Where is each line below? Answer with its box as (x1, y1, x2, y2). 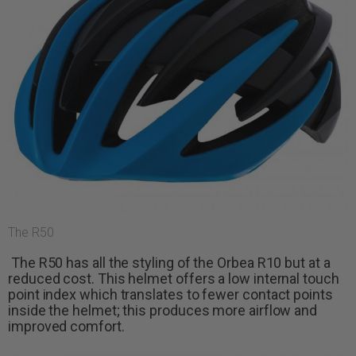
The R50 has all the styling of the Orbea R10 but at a (8, 254, 331, 272)
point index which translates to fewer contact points (8, 286, 333, 304)
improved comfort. (8, 318, 125, 335)
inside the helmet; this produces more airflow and (8, 302, 318, 319)
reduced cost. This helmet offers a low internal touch (8, 270, 339, 288)
